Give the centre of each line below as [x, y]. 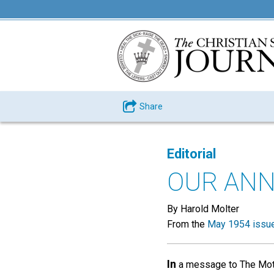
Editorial [191, 154]
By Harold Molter [203, 209]
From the [187, 224]
